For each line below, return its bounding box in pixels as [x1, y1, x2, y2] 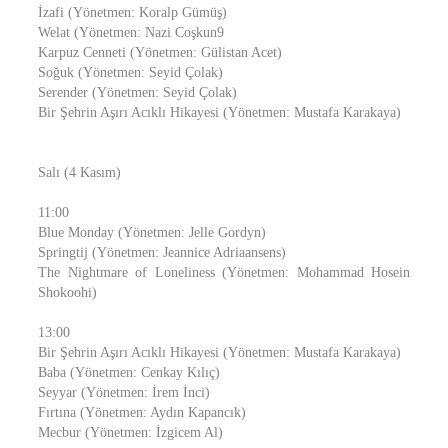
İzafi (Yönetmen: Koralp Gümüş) [38, 5, 227, 20]
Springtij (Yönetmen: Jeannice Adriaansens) [38, 245, 286, 260]
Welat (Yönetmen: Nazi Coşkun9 [38, 25, 224, 40]
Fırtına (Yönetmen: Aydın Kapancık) [38, 405, 246, 420]
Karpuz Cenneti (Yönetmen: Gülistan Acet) [38, 45, 282, 60]
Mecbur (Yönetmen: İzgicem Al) [38, 425, 223, 440]
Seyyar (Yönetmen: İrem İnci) [38, 385, 210, 400]
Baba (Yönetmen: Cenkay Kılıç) [38, 365, 220, 380]
